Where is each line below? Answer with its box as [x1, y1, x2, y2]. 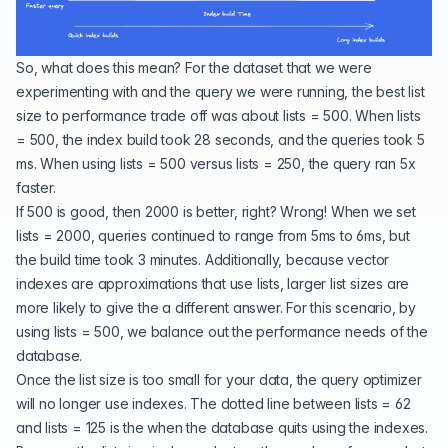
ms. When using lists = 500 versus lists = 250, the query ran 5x [16, 154, 416, 172]
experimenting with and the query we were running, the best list [16, 82, 425, 100]
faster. [16, 178, 56, 196]
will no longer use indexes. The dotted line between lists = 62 [16, 394, 411, 412]
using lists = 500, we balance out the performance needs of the [16, 322, 428, 340]
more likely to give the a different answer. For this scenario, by [16, 298, 416, 316]
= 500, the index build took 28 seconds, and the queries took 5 [16, 130, 425, 148]
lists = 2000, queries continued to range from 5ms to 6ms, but [16, 226, 410, 244]
